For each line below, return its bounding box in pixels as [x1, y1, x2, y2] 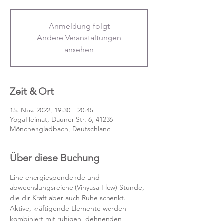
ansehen [64, 45, 94, 54]
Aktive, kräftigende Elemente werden [10, 204, 128, 213]
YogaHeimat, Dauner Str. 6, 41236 [10, 115, 113, 124]
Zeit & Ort [10, 85, 54, 97]
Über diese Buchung [10, 152, 99, 164]
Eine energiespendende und [10, 173, 102, 182]
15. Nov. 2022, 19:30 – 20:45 [10, 106, 93, 114]
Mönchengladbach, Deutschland [10, 124, 111, 133]
